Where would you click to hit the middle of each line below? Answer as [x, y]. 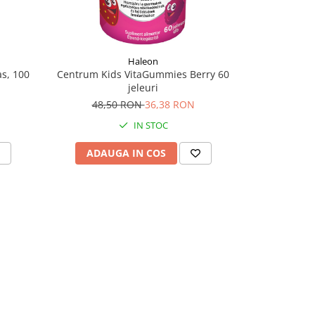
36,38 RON [169, 104]
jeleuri [143, 87]
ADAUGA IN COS [126, 153]
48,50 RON [118, 104]
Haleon [143, 61]
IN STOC [149, 125]
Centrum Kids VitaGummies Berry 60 [143, 74]
